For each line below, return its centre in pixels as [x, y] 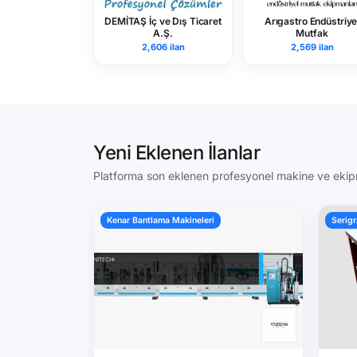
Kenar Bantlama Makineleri [161, 220]
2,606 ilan [163, 47]
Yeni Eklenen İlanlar [177, 153]
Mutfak [312, 33]
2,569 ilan [312, 47]
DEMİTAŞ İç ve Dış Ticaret [163, 21]
